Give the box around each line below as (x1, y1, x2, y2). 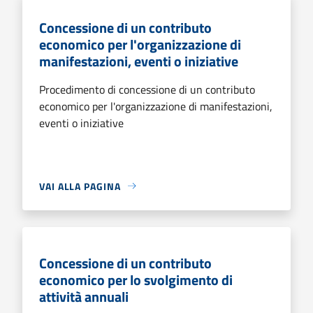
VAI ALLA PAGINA (39, 178, 121, 194)
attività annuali (39, 285, 129, 307)
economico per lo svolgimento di (39, 268, 233, 291)
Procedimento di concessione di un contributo (39, 80, 255, 98)
